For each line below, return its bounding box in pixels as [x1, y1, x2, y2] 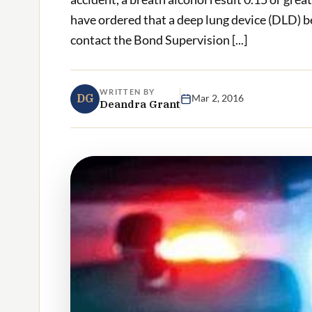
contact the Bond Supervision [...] [70, 32, 247, 47]
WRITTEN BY [100, 86, 155, 96]
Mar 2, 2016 [192, 93, 244, 104]
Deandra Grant [100, 97, 180, 111]
